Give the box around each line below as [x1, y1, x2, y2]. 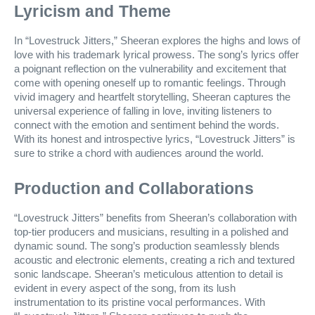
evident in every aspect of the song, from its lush [14, 282, 236, 294]
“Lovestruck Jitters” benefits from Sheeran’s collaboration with [14, 212, 297, 224]
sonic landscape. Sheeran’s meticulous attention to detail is [14, 268, 283, 280]
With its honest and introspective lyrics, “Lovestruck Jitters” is [14, 133, 295, 145]
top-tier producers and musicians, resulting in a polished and [14, 226, 288, 238]
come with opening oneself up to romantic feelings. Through [14, 77, 285, 89]
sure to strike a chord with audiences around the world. [14, 147, 264, 159]
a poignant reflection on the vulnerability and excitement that [14, 63, 286, 75]
